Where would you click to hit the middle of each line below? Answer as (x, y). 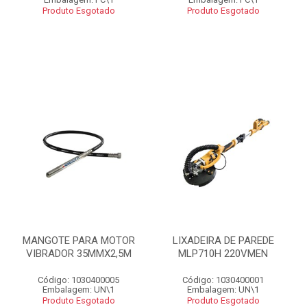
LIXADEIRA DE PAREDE (223, 241)
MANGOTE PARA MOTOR (78, 241)
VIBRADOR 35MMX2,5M (78, 254)
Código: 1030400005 (78, 280)
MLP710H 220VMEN (223, 254)
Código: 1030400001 (223, 280)
